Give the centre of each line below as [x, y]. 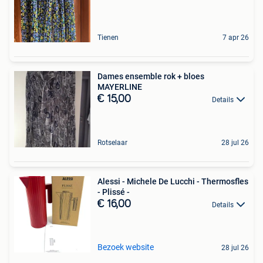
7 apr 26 [236, 37]
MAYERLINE [120, 87]
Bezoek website [126, 247]
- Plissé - [114, 192]
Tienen [108, 37]
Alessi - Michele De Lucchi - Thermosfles [173, 181]
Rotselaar [112, 142]
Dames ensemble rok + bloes [151, 76]
